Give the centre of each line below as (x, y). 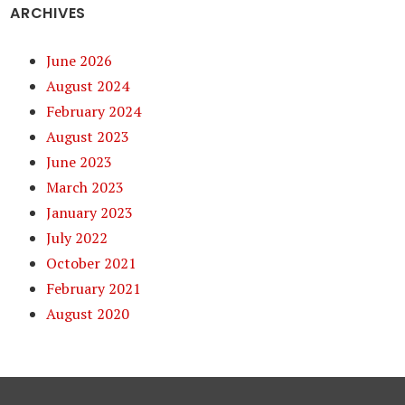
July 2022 (77, 238)
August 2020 (88, 314)
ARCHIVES (48, 13)
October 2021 (92, 263)
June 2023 (80, 162)
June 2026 (80, 61)
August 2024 (88, 86)
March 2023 (85, 187)
